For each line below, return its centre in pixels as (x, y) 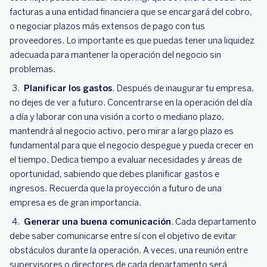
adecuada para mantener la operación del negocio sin (115, 55)
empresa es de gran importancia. (75, 203)
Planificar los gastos (68, 88)
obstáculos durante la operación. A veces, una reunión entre (129, 250)
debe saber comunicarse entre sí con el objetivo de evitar (123, 236)
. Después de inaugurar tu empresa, (183, 88)
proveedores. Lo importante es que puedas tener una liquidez (132, 41)
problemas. (33, 69)
